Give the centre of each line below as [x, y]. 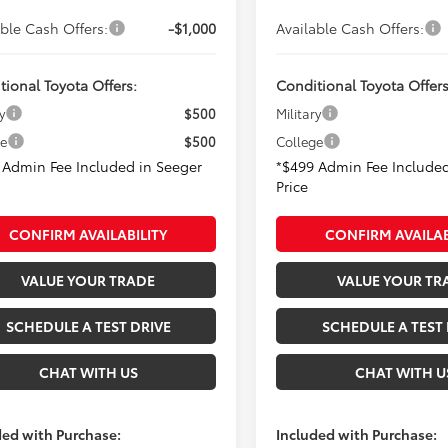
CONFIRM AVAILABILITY [88, 234]
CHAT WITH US [88, 372]
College [300, 141]
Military [299, 113]
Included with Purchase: [357, 434]
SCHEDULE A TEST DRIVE [88, 326]
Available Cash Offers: [350, 28]
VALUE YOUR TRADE [88, 280]
